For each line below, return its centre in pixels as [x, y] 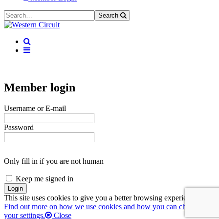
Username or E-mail [35, 109]
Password [19, 128]
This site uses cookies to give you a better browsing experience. [102, 198]
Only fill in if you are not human [54, 161]
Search [109, 16]
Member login [40, 88]
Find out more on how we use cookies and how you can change [102, 207]
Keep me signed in [44, 179]
